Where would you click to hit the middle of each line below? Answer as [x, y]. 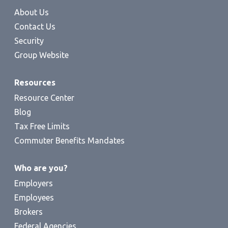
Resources [35, 82]
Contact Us [35, 26]
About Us [32, 12]
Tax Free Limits [42, 126]
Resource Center [44, 98]
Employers [34, 183]
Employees [34, 197]
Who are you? [41, 168]
